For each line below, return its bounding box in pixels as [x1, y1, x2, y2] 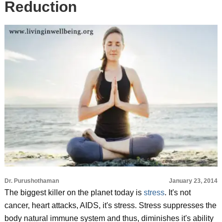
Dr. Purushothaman [4, 177, 59, 184]
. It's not [164, 188, 191, 197]
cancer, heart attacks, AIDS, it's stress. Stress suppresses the [4, 201, 217, 210]
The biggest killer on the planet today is [4, 188, 144, 197]
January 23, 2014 [169, 177, 218, 184]
